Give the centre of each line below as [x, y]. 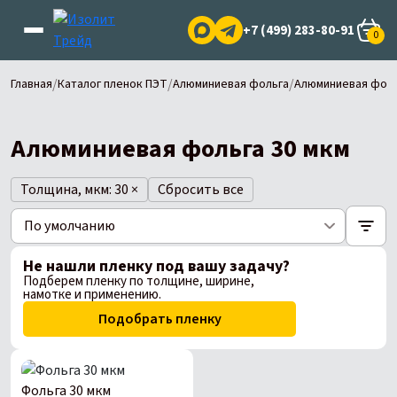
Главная [31, 84]
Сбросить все [201, 190]
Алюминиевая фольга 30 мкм [180, 149]
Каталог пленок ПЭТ [113, 84]
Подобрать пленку [160, 319]
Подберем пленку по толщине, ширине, [139, 281]
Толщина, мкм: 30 [74, 190]
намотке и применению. [92, 295]
